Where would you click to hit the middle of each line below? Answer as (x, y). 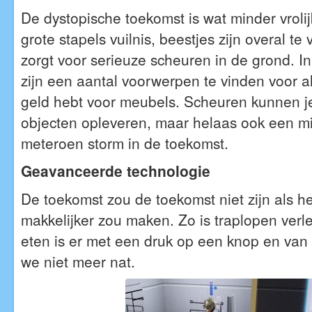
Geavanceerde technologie (116, 171)
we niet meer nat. (78, 261)
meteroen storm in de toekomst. (125, 143)
